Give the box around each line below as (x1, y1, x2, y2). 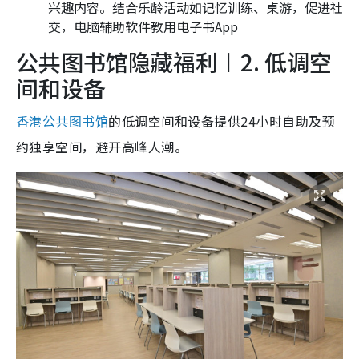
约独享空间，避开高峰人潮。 (16, 136, 188, 156)
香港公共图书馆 (16, 111, 109, 131)
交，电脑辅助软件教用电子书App (48, 16, 238, 36)
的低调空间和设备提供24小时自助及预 (108, 111, 336, 131)
